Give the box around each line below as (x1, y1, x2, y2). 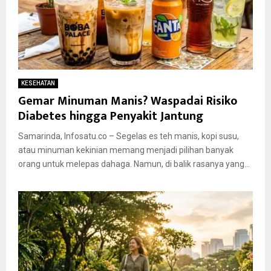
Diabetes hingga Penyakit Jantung (18, 105, 203, 126)
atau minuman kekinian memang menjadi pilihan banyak (18, 145, 233, 155)
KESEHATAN (21, 79, 55, 87)
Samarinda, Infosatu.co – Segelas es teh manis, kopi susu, (18, 131, 239, 141)
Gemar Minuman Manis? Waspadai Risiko (18, 90, 237, 111)
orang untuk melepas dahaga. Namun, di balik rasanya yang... (18, 158, 250, 169)
